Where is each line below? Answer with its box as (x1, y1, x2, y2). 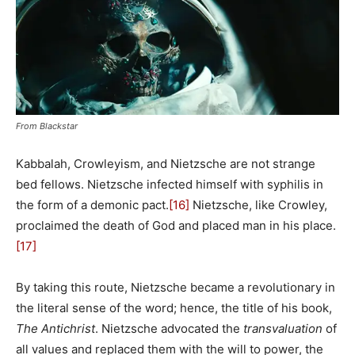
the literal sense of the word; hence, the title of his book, (16, 300, 332, 316)
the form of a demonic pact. (16, 197, 169, 213)
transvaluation (243, 321, 323, 337)
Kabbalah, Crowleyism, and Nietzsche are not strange (16, 156, 315, 172)
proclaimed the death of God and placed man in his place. (16, 218, 336, 234)
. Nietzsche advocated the (95, 321, 243, 337)
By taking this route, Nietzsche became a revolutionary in (16, 280, 335, 296)
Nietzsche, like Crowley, (189, 197, 327, 213)
